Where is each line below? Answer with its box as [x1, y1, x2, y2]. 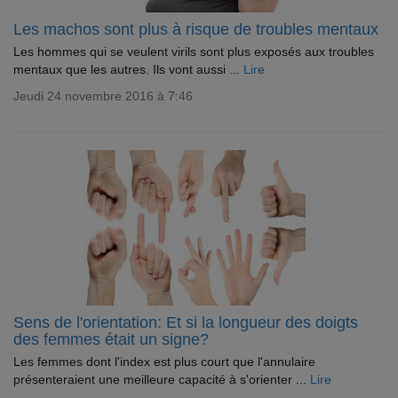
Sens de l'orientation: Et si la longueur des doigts [13, 314, 358, 331]
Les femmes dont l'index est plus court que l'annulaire [13, 354, 315, 369]
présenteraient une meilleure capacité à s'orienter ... [13, 372, 310, 386]
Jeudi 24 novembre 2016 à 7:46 [13, 89, 193, 103]
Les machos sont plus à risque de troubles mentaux [13, 20, 378, 38]
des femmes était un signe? [13, 330, 209, 348]
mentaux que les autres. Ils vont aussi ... [13, 62, 243, 76]
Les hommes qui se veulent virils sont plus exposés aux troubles [13, 44, 374, 59]
